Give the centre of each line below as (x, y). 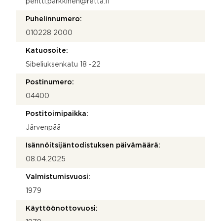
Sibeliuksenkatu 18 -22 (63, 64)
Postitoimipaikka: (57, 114)
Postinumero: (50, 82)
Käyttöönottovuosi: (62, 208)
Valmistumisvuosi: (58, 177)
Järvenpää (43, 128)
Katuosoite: (47, 51)
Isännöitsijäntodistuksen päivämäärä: (93, 145)
